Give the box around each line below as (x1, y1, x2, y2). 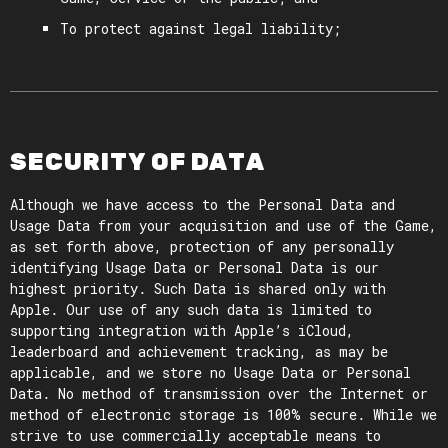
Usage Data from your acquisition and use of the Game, (10, 216, 437, 235)
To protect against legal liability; (60, 19, 341, 38)
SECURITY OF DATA (10, 148, 266, 176)
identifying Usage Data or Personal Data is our (10, 258, 379, 277)
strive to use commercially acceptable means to (10, 426, 381, 445)
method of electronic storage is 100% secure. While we (10, 405, 437, 424)
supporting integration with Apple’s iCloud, (10, 321, 354, 340)
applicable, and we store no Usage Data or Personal (10, 363, 411, 382)
